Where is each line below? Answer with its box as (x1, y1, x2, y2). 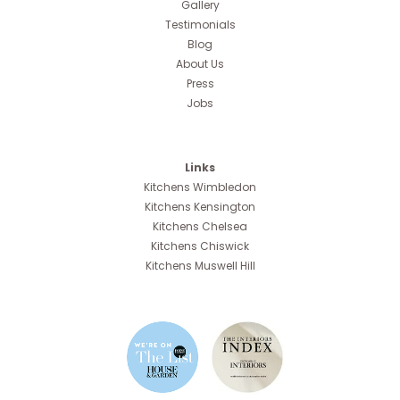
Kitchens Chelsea (153, 218, 247, 234)
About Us (176, 55, 224, 71)
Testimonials (164, 16, 236, 32)
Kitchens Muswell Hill (145, 257, 255, 273)
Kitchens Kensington (145, 198, 255, 214)
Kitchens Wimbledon (144, 179, 256, 195)
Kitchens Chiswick (151, 237, 249, 254)
